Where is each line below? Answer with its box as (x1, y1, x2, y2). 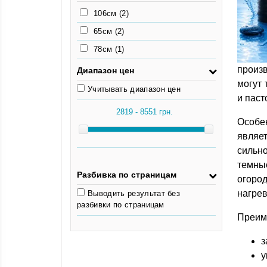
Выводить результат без (88, 189, 181, 198)
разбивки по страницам (77, 200, 164, 209)
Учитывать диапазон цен (88, 85, 181, 94)
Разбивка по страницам (77, 170, 176, 179)
